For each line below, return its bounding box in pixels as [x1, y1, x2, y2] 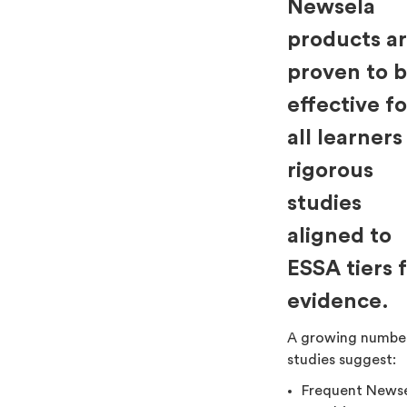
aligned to [287, 225, 392, 247]
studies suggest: [287, 352, 397, 367]
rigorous [287, 160, 374, 182]
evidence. [287, 291, 390, 313]
